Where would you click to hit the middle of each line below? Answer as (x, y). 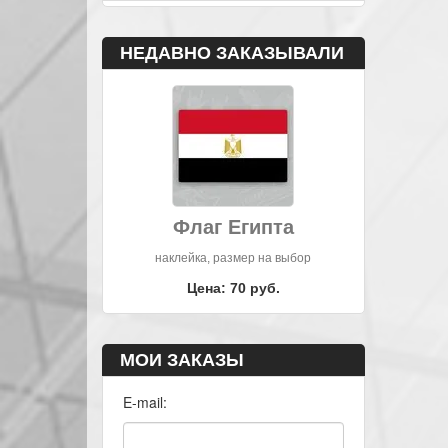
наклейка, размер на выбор (233, 258)
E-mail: (145, 402)
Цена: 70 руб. (233, 288)
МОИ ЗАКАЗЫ (182, 360)
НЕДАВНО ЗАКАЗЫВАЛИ (232, 53)
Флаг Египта (233, 227)
